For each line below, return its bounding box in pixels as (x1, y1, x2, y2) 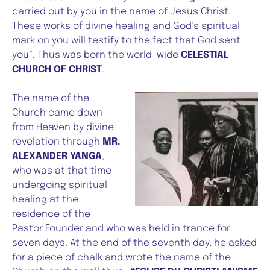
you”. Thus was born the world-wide (12, 50, 181, 61)
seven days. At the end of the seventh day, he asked (12, 238, 257, 249)
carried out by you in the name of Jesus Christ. (12, 7, 231, 17)
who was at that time (12, 166, 111, 177)
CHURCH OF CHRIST (12, 64, 102, 75)
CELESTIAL (181, 50, 228, 61)
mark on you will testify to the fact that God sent (12, 36, 240, 46)
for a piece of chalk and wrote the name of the (12, 253, 231, 263)
